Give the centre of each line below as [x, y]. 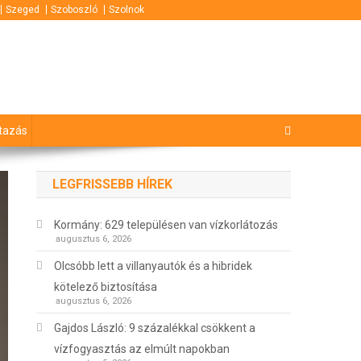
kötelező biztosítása [106, 287]
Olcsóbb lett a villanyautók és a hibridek [154, 266]
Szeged [23, 10]
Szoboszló [74, 10]
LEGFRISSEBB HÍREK [113, 185]
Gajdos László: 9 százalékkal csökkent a [155, 328]
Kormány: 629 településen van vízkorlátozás [166, 225]
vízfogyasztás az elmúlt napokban [142, 349]
